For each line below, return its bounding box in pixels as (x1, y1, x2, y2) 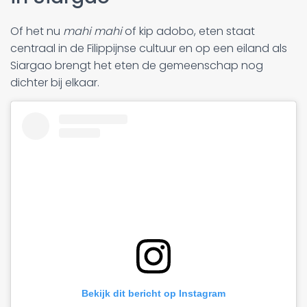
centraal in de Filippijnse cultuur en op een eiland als (10, 40, 287, 56)
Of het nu (10, 23, 63, 39)
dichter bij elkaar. (10, 74, 99, 90)
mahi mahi (63, 23, 122, 39)
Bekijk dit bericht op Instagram (82, 288, 225, 299)
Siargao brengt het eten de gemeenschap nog (10, 57, 263, 73)
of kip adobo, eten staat (122, 23, 255, 39)
